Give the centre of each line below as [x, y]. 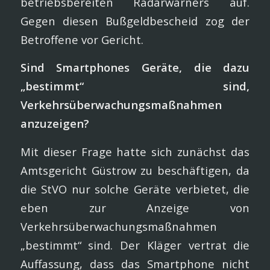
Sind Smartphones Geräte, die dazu [135, 67]
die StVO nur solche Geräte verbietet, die [135, 189]
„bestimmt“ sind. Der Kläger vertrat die [135, 245]
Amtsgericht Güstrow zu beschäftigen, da [135, 170]
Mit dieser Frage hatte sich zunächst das [135, 151]
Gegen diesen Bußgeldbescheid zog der [135, 20]
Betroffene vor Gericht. [82, 39]
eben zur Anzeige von [135, 207]
